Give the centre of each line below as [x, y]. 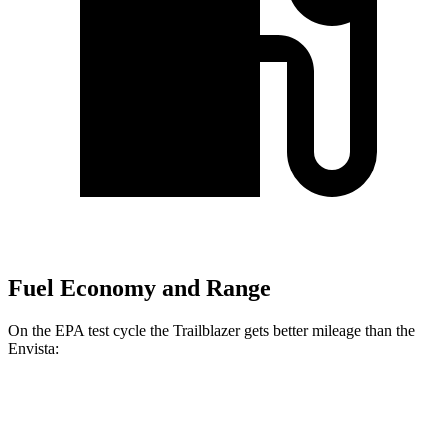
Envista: [33, 348]
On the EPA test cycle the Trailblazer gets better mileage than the [211, 330]
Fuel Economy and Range [139, 288]
